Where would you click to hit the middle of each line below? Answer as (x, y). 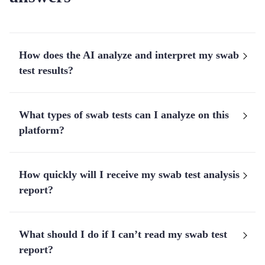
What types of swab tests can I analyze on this (124, 115)
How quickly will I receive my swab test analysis (129, 174)
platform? (42, 130)
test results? (46, 70)
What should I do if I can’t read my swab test (123, 234)
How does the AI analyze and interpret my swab (129, 55)
